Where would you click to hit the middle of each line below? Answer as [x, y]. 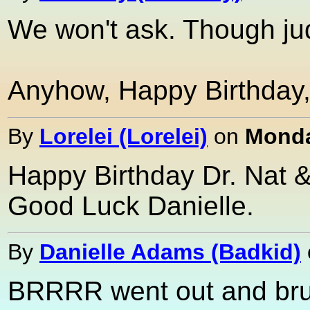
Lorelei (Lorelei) [124, 136]
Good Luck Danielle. [131, 206]
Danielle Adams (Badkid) [170, 252]
